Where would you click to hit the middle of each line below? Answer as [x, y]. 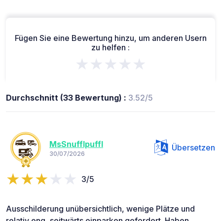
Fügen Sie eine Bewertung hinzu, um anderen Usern [110, 38]
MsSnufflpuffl [76, 144]
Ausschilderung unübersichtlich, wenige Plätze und [100, 209]
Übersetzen [193, 148]
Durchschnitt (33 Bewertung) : [67, 98]
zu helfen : [110, 48]
